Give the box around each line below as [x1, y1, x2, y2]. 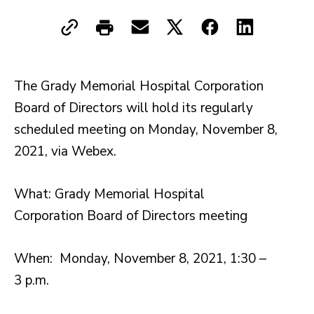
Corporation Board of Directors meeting [14, 207, 247, 226]
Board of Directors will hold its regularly [14, 99, 253, 118]
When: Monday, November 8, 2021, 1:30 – [14, 250, 266, 268]
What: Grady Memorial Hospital [14, 185, 205, 204]
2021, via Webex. [14, 142, 116, 161]
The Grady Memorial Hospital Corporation [14, 77, 264, 96]
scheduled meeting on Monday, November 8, [14, 121, 278, 139]
